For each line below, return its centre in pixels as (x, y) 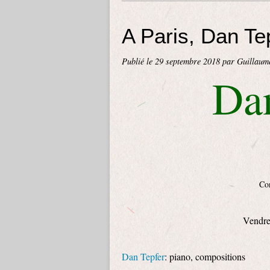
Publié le (138, 61)
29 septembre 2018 (189, 61)
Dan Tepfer (143, 256)
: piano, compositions (205, 256)
